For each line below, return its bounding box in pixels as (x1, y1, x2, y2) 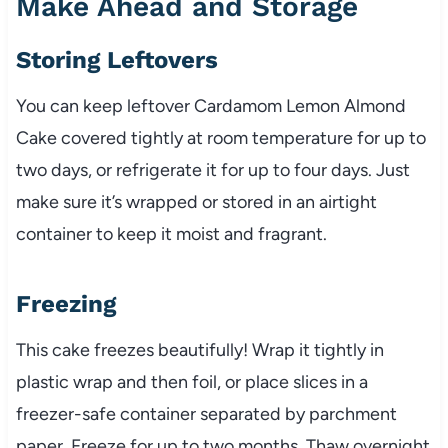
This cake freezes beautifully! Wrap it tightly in (15, 338, 384, 361)
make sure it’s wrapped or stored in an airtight (15, 190, 377, 213)
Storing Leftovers (15, 45, 218, 74)
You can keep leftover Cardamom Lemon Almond (15, 94, 406, 117)
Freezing (15, 289, 116, 318)
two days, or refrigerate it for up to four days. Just (15, 158, 410, 181)
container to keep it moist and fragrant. (15, 222, 327, 245)
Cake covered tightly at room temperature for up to (15, 126, 426, 149)
